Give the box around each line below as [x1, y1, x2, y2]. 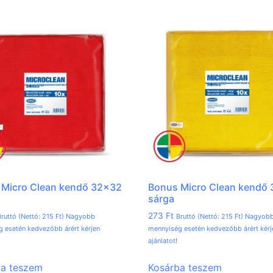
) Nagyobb [61, 212, 95, 221]
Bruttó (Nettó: [176, 212, 222, 221]
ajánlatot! [148, 236, 178, 246]
